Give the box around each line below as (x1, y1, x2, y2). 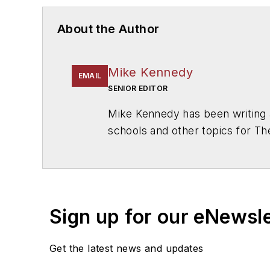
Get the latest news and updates (49, 242, 204, 254)
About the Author (57, 21, 160, 36)
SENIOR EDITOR (108, 83, 168, 93)
